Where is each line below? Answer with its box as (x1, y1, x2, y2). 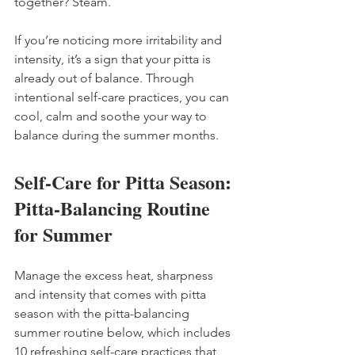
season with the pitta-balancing (14, 305, 193, 321)
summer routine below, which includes (14, 324, 234, 340)
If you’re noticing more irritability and (14, 32, 225, 48)
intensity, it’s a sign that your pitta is (14, 51, 214, 67)
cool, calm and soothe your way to (14, 108, 210, 124)
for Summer (14, 219, 113, 248)
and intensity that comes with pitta (14, 286, 209, 302)
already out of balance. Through (14, 70, 197, 86)
